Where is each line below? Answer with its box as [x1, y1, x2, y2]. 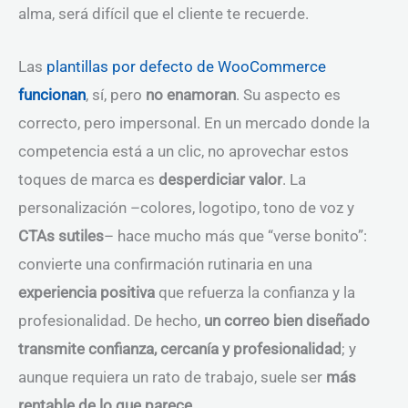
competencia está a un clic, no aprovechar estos [18, 142, 349, 161]
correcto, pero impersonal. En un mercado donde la [18, 114, 370, 133]
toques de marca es [18, 170, 158, 189]
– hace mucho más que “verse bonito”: [104, 227, 367, 246]
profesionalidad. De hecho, [18, 311, 204, 331]
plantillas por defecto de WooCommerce [46, 57, 326, 76]
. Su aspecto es [236, 86, 341, 105]
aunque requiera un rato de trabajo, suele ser [18, 368, 326, 387]
